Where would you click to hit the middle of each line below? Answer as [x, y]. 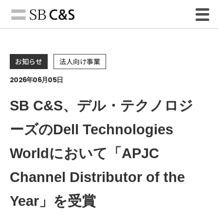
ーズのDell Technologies [91, 129]
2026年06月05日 [36, 80]
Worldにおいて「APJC [84, 153]
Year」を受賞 [53, 201]
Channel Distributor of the [97, 177]
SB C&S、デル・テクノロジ [101, 105]
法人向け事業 [80, 62]
